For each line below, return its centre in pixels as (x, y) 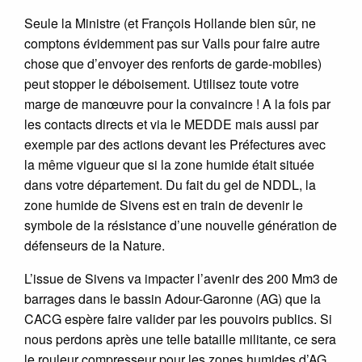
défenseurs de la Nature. (95, 245)
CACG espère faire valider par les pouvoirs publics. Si (178, 318)
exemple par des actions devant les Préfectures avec (175, 144)
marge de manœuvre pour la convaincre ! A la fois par (177, 103)
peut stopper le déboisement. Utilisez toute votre (162, 83)
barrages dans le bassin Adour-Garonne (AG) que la (173, 298)
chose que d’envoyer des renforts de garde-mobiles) (173, 63)
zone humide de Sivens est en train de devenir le (164, 204)
